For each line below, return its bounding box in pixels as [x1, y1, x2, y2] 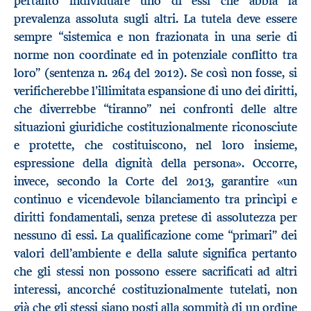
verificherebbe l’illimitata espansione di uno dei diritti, [14, 83, 297, 99]
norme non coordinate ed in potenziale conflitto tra [14, 47, 297, 63]
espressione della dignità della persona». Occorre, [14, 155, 297, 171]
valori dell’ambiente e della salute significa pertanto [14, 246, 297, 262]
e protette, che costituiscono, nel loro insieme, [14, 137, 297, 153]
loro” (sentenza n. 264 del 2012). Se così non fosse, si [14, 65, 297, 81]
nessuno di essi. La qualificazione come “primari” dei [14, 228, 297, 244]
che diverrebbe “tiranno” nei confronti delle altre [14, 101, 297, 117]
